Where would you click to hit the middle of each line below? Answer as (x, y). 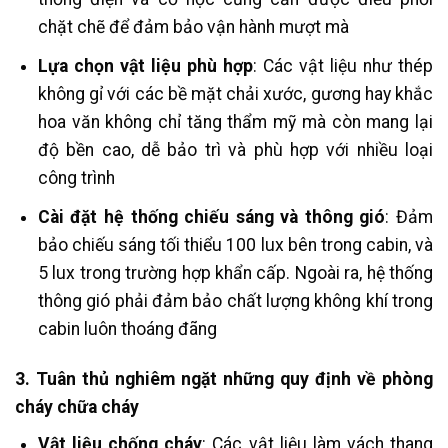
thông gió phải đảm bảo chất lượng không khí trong (235, 300)
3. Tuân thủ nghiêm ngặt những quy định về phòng (224, 379)
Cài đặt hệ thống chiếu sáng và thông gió (211, 216)
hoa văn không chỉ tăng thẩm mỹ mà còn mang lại (235, 122)
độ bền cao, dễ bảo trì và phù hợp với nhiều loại (235, 150)
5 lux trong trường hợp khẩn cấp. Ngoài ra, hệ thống (235, 272)
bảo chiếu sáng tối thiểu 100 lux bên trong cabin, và (235, 244)
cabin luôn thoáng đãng (127, 328)
